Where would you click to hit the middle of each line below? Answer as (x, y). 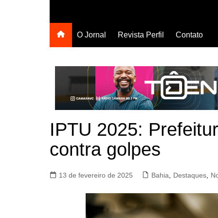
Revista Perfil (141, 35)
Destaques (190, 175)
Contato (189, 35)
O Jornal (91, 35)
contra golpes (105, 149)
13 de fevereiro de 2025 (96, 175)
